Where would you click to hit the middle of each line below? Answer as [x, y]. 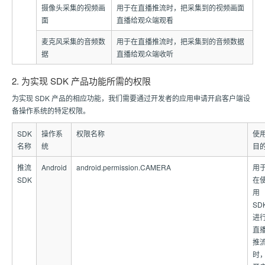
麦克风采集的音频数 [73, 41]
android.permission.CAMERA [123, 167]
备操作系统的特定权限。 [51, 110]
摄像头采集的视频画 [73, 7]
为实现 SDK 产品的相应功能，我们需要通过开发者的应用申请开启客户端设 [131, 98]
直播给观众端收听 [145, 54]
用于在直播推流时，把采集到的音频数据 [180, 41]
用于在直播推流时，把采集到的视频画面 [180, 7]
